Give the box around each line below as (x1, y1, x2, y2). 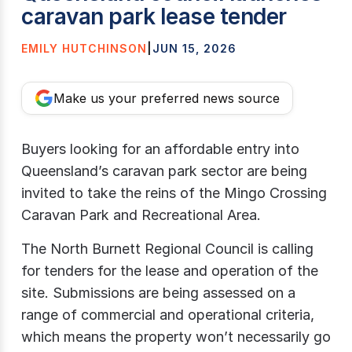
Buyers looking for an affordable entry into (21, 141, 299, 157)
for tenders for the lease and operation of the (21, 262, 318, 279)
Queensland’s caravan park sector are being (21, 163, 307, 179)
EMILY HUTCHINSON (21, 42, 147, 55)
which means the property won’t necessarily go (21, 328, 331, 345)
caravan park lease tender (21, 3, 287, 30)
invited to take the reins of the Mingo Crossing (21, 185, 327, 201)
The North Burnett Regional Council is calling (21, 240, 313, 257)
